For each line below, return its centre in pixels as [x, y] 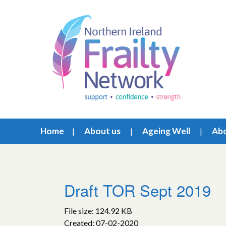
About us [102, 131]
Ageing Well [166, 131]
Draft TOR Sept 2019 [137, 190]
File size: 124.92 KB [98, 211]
